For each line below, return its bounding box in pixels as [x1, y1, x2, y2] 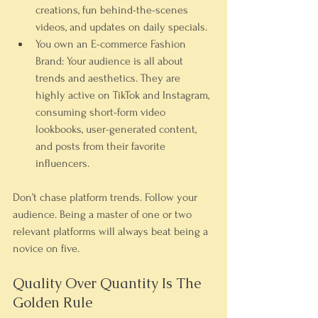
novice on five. [13, 242, 79, 255]
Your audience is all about [64, 55, 186, 67]
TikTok [113, 89, 140, 102]
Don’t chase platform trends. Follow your [13, 191, 200, 204]
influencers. [35, 157, 89, 170]
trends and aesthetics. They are [35, 72, 183, 84]
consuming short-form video [35, 106, 168, 119]
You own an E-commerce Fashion [35, 38, 189, 50]
